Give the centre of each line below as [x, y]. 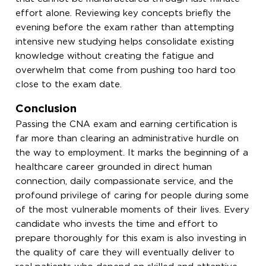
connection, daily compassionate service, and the [125, 181]
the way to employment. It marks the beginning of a [132, 153]
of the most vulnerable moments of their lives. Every [133, 210]
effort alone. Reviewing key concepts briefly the [123, 13]
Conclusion [46, 109]
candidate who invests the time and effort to [117, 224]
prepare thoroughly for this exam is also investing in [131, 238]
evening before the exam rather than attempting [125, 27]
